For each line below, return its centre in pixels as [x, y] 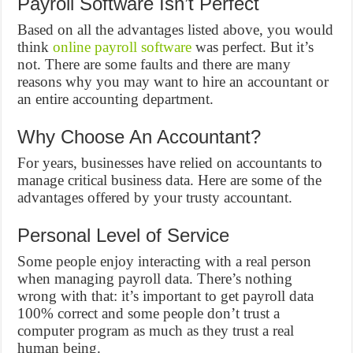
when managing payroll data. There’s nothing [155, 279]
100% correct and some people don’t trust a [149, 313]
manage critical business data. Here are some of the [170, 180]
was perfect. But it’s [253, 47]
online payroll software [123, 47]
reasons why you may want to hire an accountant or [173, 82]
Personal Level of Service [124, 235]
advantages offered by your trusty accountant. [155, 197]
